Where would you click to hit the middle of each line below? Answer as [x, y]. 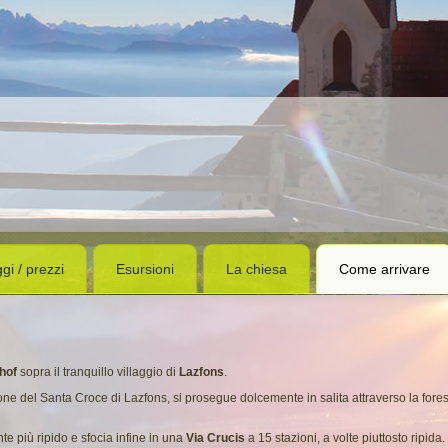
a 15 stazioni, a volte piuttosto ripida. [345, 438]
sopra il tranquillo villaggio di [98, 372]
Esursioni [145, 269]
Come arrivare [384, 269]
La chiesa [256, 269]
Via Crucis [215, 438]
